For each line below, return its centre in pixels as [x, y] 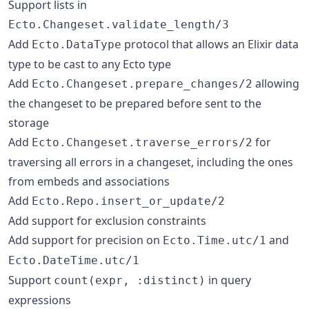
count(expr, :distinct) [130, 280]
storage [29, 122]
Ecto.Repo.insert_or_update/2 [128, 201]
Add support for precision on [86, 240]
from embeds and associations [89, 181]
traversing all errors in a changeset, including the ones [151, 162]
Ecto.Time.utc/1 [215, 240]
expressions [40, 300]
